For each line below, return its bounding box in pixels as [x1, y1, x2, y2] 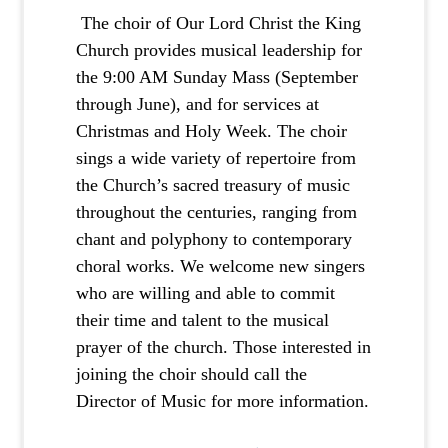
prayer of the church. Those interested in [76, 337, 372, 358]
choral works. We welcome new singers [76, 256, 366, 277]
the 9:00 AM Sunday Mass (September [76, 67, 359, 88]
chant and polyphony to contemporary [76, 229, 353, 250]
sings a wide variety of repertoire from [76, 148, 357, 169]
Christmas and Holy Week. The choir [76, 121, 348, 142]
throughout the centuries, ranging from [76, 202, 358, 223]
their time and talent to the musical [76, 310, 330, 331]
